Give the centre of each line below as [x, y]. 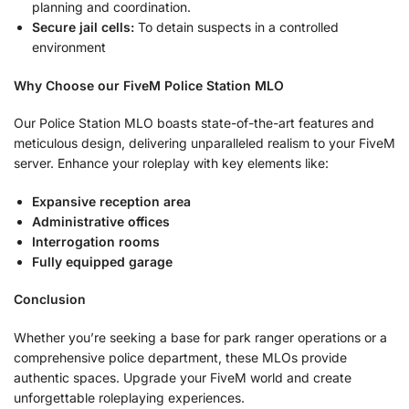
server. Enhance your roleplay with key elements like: [171, 163]
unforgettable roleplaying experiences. [129, 397]
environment [69, 47]
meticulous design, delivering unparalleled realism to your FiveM [204, 143]
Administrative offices [101, 221]
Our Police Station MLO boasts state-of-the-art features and [194, 123]
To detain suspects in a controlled [236, 26]
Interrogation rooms [96, 241]
